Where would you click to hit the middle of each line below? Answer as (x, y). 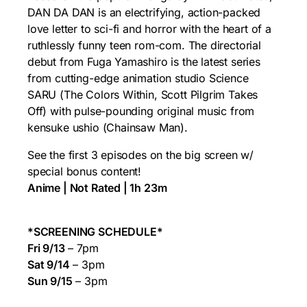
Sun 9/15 (50, 281)
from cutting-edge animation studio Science (138, 78)
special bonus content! (85, 172)
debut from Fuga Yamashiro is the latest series (144, 62)
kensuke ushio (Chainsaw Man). (108, 128)
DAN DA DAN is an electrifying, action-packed (144, 13)
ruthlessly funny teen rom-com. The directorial (144, 46)
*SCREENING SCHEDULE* (95, 232)
